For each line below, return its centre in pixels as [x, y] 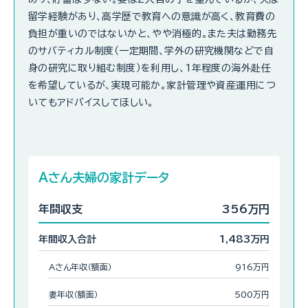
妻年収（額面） [74, 294]
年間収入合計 [67, 239]
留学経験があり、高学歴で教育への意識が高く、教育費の [152, 16]
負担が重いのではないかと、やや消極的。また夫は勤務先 [152, 33]
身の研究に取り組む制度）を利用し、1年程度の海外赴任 [150, 68]
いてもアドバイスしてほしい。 [91, 102]
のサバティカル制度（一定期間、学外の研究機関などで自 [151, 51]
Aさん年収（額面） [80, 266]
